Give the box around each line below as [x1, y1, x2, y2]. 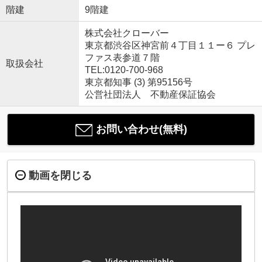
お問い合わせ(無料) [95, 123, 187, 136]
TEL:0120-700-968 [84, 65, 163, 75]
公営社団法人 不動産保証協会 [84, 89, 216, 100]
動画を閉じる [28, 170, 92, 182]
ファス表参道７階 [84, 53, 160, 63]
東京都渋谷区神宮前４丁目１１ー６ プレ [84, 40, 256, 51]
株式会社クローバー [84, 28, 169, 39]
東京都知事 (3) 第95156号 [84, 77, 192, 88]
